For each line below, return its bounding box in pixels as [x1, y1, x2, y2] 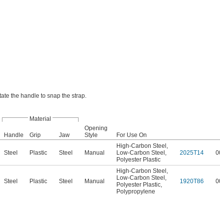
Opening [84, 125, 108, 132]
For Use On [116, 132, 147, 139]
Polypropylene [116, 188, 155, 195]
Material [29, 115, 51, 123]
